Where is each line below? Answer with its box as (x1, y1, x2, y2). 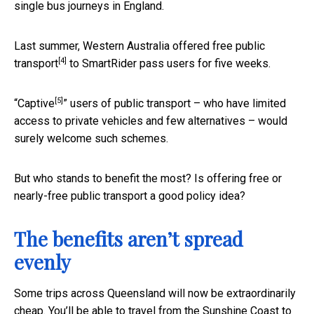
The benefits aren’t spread (14, 225, 243, 252)
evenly (14, 248, 71, 275)
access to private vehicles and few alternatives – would (14, 114, 287, 128)
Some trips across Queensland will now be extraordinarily (14, 286, 296, 300)
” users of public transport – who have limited (63, 96, 286, 110)
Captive (18, 96, 55, 110)
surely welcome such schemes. (14, 131, 168, 145)
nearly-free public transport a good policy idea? (14, 189, 245, 203)
